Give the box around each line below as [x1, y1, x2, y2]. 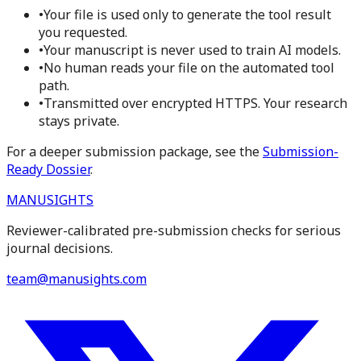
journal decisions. [6, 239, 113, 258]
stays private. [39, 112, 119, 131]
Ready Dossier [6, 160, 90, 179]
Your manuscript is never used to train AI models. [44, 41, 341, 60]
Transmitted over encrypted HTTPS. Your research [44, 94, 347, 113]
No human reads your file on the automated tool [44, 59, 334, 77]
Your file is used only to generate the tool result [44, 6, 331, 24]
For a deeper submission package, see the [6, 143, 263, 161]
